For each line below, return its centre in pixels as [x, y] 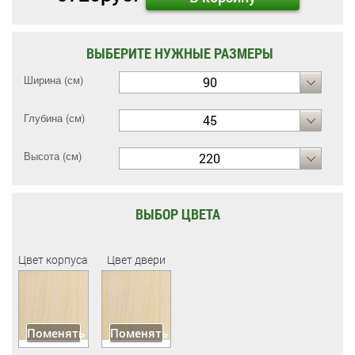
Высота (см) [53, 156]
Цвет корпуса [53, 260]
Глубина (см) [54, 118]
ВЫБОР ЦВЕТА [177, 214]
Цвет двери [136, 260]
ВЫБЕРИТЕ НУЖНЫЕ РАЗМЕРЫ [179, 53]
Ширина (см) [53, 80]
